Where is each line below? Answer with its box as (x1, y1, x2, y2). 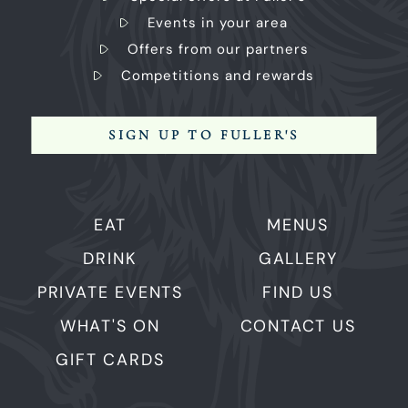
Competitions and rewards (121, 66, 314, 85)
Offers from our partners (127, 39, 309, 58)
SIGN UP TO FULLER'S (108, 126, 300, 143)
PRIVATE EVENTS (36, 280, 184, 303)
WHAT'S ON (59, 314, 161, 337)
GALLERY (258, 247, 338, 270)
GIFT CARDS (56, 348, 165, 371)
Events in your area (148, 13, 288, 32)
